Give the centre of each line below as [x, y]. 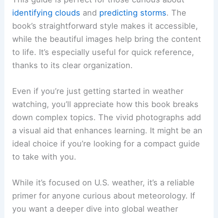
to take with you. [45, 156]
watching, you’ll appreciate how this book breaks [106, 104]
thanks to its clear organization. [73, 65]
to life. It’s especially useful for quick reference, [103, 52]
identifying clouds [46, 12]
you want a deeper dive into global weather [95, 209]
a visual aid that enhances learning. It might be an [108, 130]
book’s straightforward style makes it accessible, [105, 26]
